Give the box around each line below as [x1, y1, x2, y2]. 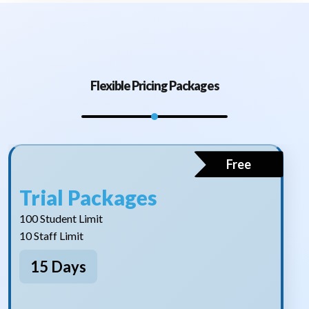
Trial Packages [19, 185, 157, 210]
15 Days [30, 257, 86, 277]
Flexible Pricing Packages [90, 78, 219, 94]
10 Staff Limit [19, 229, 83, 243]
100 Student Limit [19, 212, 103, 226]
